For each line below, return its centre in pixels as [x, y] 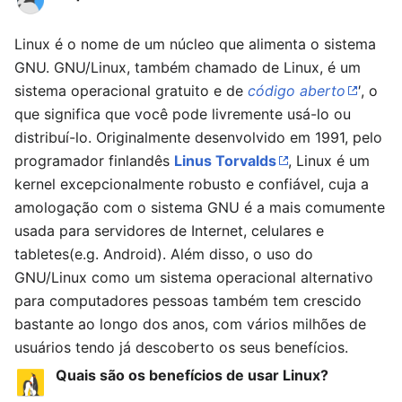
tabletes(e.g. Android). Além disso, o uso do [164, 254]
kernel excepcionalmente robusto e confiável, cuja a [192, 184]
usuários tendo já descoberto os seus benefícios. [181, 347]
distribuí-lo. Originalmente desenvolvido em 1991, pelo [198, 137]
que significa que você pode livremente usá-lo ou [183, 114]
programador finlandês [94, 161]
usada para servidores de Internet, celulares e [169, 231]
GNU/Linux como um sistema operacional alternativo [194, 277]
